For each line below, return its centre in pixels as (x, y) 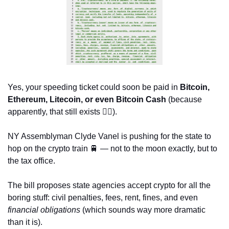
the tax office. (32, 161)
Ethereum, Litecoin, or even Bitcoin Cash (87, 99)
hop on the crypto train (49, 148)
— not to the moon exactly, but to (158, 148)
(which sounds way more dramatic (143, 210)
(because (184, 99)
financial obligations (44, 210)
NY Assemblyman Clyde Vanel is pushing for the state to (109, 136)
